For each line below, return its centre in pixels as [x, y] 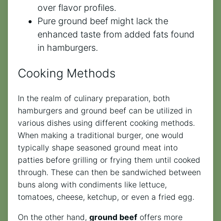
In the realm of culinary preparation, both [94, 98]
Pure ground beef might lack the [103, 21]
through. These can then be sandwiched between [109, 172]
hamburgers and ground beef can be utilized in [105, 111]
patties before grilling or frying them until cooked [109, 160]
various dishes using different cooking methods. [106, 123]
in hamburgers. [68, 48]
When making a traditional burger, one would [101, 135]
